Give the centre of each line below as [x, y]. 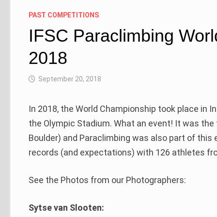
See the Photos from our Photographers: [108, 180]
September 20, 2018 [70, 79]
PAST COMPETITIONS [64, 15]
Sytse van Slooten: [67, 208]
